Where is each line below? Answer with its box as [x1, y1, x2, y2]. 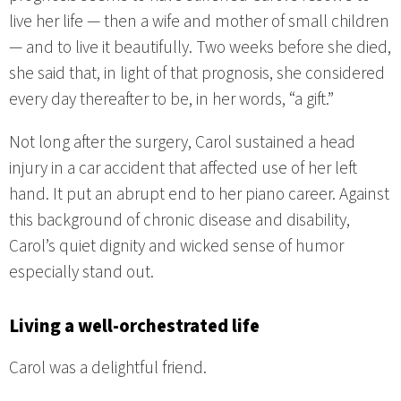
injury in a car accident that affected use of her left [9, 156, 357, 182]
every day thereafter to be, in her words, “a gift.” [9, 87, 334, 113]
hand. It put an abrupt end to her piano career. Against [9, 182, 389, 208]
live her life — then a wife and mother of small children [9, 9, 389, 35]
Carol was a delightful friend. [9, 354, 207, 380]
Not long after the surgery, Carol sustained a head [9, 130, 355, 156]
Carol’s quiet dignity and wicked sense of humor [9, 234, 344, 260]
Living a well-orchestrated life [9, 312, 260, 339]
